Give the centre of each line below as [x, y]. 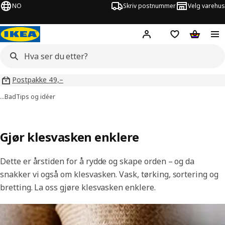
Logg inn [174, 38]
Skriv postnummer [149, 6]
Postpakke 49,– [38, 80]
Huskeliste [192, 37]
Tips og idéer [36, 97]
